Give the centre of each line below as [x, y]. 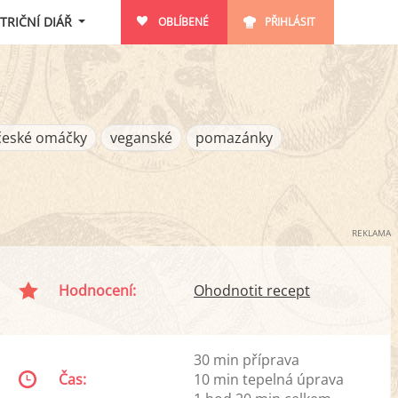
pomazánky [234, 138]
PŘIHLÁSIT [290, 22]
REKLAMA [371, 233]
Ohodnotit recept [252, 291]
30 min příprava [247, 360]
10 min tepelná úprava [269, 379]
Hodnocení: [98, 291]
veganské [141, 138]
